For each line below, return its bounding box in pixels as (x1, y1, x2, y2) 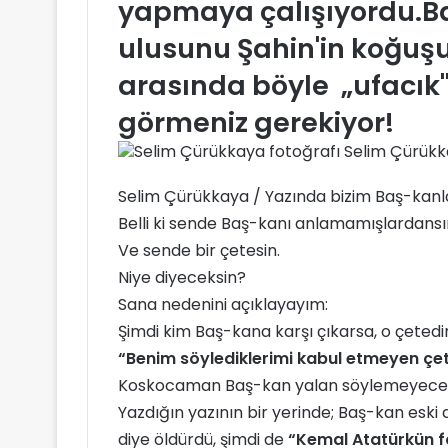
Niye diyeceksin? (118, 266, 246, 289)
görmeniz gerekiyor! (118, 104, 394, 141)
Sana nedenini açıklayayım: (118, 293, 328, 316)
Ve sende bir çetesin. (118, 239, 280, 262)
